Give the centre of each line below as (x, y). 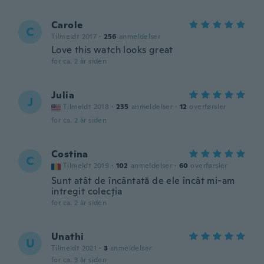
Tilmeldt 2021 (74, 248)
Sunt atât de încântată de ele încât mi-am (143, 181)
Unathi (68, 237)
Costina (70, 154)
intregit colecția (87, 191)
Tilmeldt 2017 (74, 37)
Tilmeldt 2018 (86, 107)
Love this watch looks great (112, 50)
